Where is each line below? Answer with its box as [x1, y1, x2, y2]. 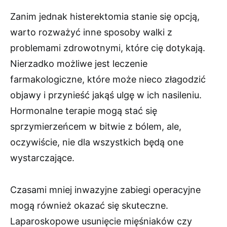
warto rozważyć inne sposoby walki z [10, 27, 172, 38]
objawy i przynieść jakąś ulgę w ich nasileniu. [10, 90, 202, 101]
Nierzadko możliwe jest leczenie [10, 58, 147, 69]
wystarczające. [10, 153, 74, 164]
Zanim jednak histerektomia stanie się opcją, [10, 11, 200, 22]
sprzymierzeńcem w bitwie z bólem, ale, [10, 121, 181, 132]
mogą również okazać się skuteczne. [10, 200, 168, 211]
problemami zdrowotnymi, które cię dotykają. [10, 43, 205, 54]
